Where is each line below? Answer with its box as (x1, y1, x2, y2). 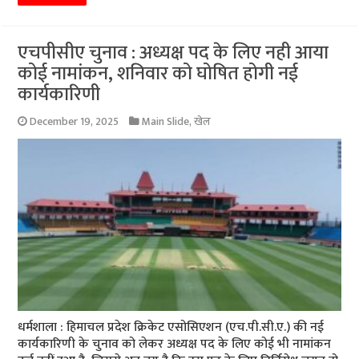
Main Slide (142, 112, 190, 131)
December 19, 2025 (30, 112, 119, 131)
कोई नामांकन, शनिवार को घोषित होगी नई (18, 57, 299, 90)
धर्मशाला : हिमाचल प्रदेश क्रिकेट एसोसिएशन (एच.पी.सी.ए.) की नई (18, 316, 325, 338)
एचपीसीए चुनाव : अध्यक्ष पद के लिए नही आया (18, 36, 329, 69)
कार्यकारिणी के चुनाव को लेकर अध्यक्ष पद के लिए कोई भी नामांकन (18, 333, 332, 355)
